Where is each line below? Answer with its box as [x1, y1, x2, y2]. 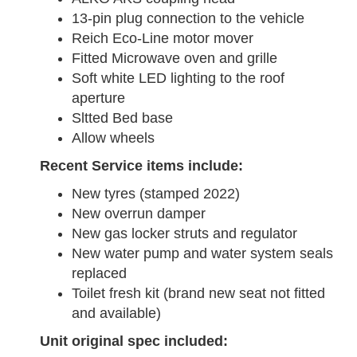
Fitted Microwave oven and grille [72, 50, 277, 67]
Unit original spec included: [40, 333, 228, 350]
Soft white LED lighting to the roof [72, 70, 284, 87]
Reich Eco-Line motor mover [72, 30, 253, 47]
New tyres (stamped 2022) [72, 186, 240, 202]
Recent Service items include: [40, 158, 243, 175]
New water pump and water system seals [72, 245, 333, 262]
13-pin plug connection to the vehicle [72, 10, 304, 27]
